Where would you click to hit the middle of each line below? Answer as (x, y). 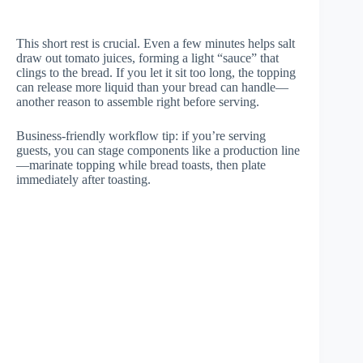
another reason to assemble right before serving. (138, 102)
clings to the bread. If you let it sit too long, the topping (156, 73)
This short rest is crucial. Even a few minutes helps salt (156, 44)
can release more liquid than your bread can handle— (152, 88)
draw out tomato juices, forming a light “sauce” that (147, 58)
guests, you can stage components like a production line (158, 151)
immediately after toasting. (83, 180)
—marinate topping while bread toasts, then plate (141, 165)
